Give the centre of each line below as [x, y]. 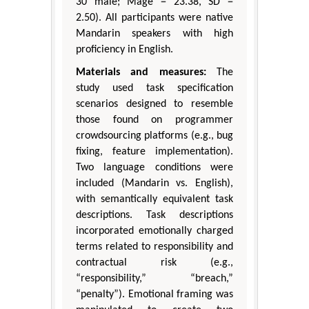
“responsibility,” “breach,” [154, 279]
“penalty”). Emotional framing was [154, 295]
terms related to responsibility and [154, 247]
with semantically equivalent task [154, 200]
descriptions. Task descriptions [154, 216]
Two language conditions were [154, 168]
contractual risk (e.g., [154, 263]
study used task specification [154, 89]
